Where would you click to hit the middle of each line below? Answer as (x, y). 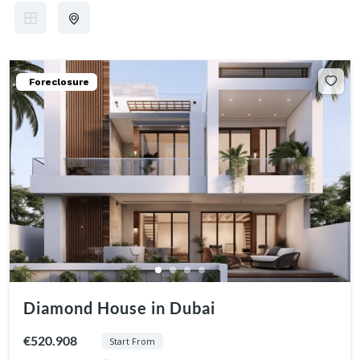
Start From (132, 341)
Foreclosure (59, 82)
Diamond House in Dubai (119, 307)
